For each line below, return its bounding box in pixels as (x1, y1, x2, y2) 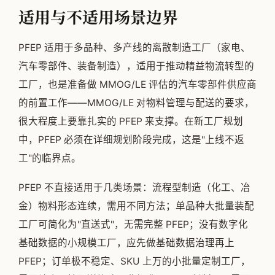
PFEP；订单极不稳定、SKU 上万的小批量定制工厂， (18, 255, 250, 268)
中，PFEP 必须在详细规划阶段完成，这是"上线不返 (18, 134, 244, 146)
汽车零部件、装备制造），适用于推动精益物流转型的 (18, 60, 254, 72)
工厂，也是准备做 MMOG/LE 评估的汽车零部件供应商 (18, 79, 257, 91)
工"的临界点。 (18, 152, 81, 165)
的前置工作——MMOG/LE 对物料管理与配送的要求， (18, 97, 254, 109)
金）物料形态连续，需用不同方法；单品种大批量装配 (18, 200, 254, 212)
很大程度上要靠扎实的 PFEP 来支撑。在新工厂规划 (18, 115, 243, 128)
